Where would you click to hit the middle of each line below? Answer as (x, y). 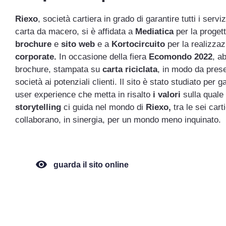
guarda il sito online (91, 164)
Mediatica (154, 32)
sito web (78, 44)
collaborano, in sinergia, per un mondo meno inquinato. (118, 120)
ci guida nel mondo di (103, 107)
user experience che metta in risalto (84, 95)
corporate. (36, 57)
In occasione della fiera (103, 57)
